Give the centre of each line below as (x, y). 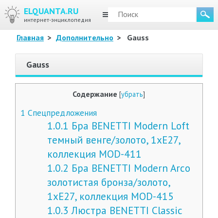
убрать (132, 94)
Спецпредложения (61, 113)
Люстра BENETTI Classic (126, 210)
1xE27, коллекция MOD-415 (111, 196)
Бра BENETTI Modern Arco (130, 168)
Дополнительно (84, 37)
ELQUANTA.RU (51, 11)
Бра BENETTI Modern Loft (129, 126)
